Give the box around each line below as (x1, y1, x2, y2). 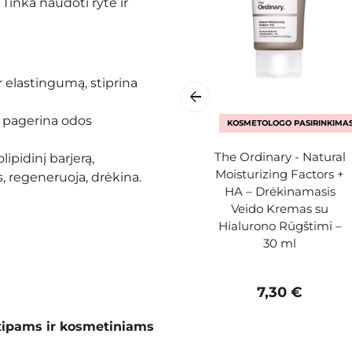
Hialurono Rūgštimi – (218, 218, 342, 233)
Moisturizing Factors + (215, 166, 344, 181)
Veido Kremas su (231, 200, 328, 216)
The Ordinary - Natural (214, 148, 346, 164)
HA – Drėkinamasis (224, 183, 335, 199)
